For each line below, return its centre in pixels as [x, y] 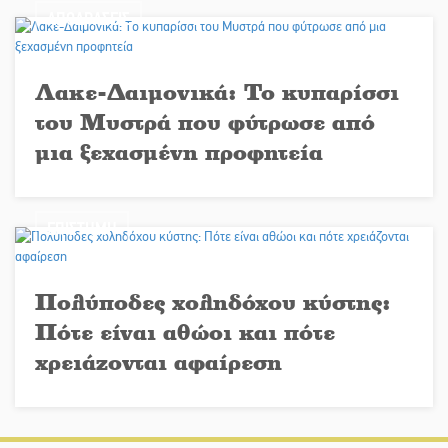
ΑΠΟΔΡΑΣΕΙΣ [88, 19]
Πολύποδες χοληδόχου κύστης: [213, 302]
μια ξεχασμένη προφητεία [179, 152]
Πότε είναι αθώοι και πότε [185, 332]
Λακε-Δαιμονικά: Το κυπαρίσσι [217, 92]
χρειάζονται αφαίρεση [158, 362]
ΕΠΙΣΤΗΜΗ [82, 229]
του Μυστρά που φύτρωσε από [205, 122]
